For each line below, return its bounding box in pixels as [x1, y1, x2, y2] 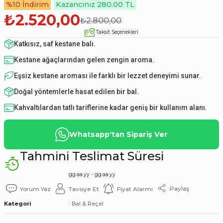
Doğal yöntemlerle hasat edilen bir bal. [14, 88, 139, 96]
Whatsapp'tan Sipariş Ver [69, 130, 168, 139]
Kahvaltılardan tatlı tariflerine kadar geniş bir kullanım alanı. [14, 104, 207, 111]
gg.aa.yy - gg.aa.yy [68, 171, 115, 178]
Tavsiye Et [69, 185, 99, 193]
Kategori [4, 200, 31, 207]
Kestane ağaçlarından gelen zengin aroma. [14, 56, 154, 64]
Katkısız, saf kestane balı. [14, 40, 96, 48]
